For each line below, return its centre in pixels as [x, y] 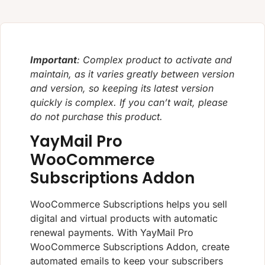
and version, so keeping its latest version [122, 88]
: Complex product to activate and [154, 60]
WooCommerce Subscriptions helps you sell [129, 204]
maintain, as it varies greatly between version [132, 74]
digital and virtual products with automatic [124, 218]
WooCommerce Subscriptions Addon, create [130, 246]
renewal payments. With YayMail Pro [112, 232]
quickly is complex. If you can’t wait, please [129, 103]
